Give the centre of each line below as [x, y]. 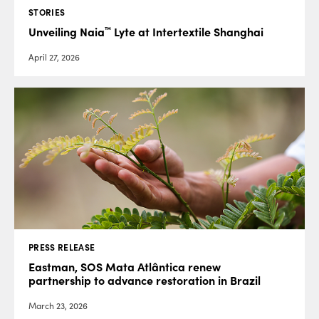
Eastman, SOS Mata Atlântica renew [125, 267]
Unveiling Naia [67, 32]
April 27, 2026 [54, 58]
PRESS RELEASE [62, 248]
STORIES [47, 13]
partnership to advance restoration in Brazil [145, 281]
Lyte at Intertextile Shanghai [187, 32]
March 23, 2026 [58, 306]
